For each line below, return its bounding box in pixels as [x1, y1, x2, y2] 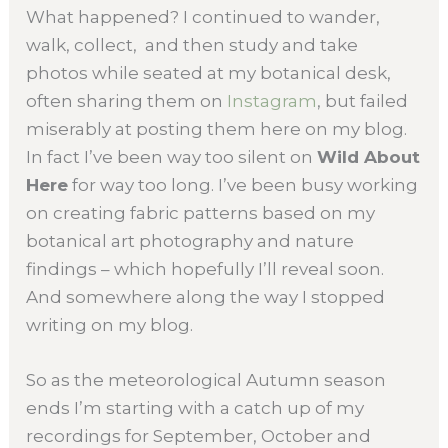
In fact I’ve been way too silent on [26, 147, 318, 168]
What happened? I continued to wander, [26, 7, 381, 28]
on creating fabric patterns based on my [26, 203, 376, 224]
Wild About [317, 147, 421, 168]
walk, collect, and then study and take [26, 35, 359, 56]
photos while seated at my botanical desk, [26, 63, 392, 84]
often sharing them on [26, 91, 228, 112]
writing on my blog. [26, 315, 194, 336]
